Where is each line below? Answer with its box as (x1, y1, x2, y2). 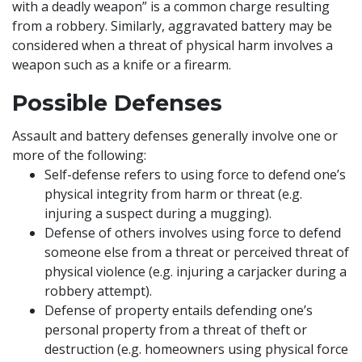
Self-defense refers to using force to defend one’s (44, 166, 346, 183)
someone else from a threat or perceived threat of (44, 243, 349, 261)
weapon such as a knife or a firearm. (12, 56, 234, 74)
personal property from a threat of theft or (44, 321, 307, 339)
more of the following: (12, 146, 149, 164)
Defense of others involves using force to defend (44, 224, 341, 242)
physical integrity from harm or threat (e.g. (44, 185, 302, 203)
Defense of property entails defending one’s (44, 301, 313, 319)
